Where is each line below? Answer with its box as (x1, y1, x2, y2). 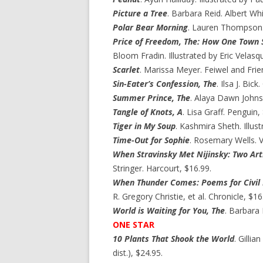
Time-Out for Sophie (113, 134, 190, 146)
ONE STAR (113, 219, 154, 230)
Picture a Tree (113, 8, 167, 19)
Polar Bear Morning (113, 22, 188, 33)
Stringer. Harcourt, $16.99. (113, 163, 211, 174)
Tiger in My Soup (113, 120, 176, 131)
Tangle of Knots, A (113, 106, 183, 117)
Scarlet (113, 64, 140, 75)
